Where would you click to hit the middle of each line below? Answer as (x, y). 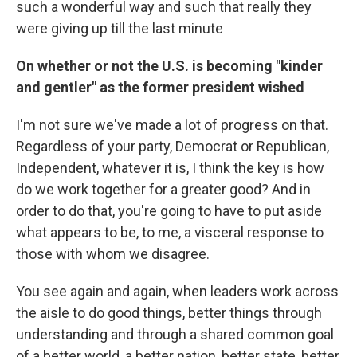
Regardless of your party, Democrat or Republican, (173, 146)
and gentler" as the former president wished (160, 87)
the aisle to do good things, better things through (169, 312)
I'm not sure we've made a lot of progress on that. (172, 124)
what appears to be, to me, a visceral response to (170, 232)
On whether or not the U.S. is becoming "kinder (169, 65)
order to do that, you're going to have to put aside (169, 210)
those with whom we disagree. (113, 253)
